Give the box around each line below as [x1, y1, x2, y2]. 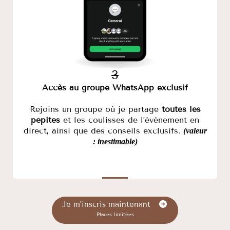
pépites [31, 114, 60, 125]
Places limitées [96, 210, 134, 218]
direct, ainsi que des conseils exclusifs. [23, 125, 183, 136]
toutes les [161, 104, 201, 114]
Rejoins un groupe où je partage [29, 104, 162, 114]
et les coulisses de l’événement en [60, 114, 199, 125]
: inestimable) [92, 137, 138, 146]
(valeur [183, 126, 207, 135]
